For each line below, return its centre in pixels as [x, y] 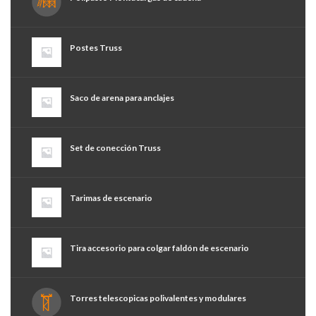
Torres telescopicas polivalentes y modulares [158, 298]
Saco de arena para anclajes [122, 98]
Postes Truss [96, 48]
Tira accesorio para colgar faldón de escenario [159, 248]
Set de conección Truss [115, 148]
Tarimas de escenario [111, 198]
